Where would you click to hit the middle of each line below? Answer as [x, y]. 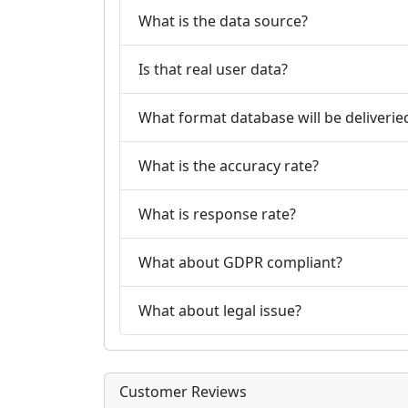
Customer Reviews [183, 392]
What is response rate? [217, 214]
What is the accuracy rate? [229, 165]
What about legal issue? [220, 310]
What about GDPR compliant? [240, 262]
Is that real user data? [213, 69]
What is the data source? [223, 20]
